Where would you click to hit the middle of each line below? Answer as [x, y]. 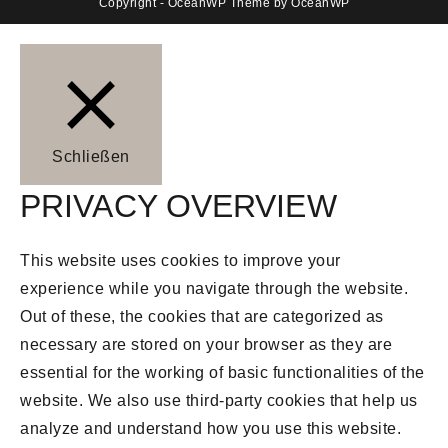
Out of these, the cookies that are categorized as [202, 316]
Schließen [91, 156]
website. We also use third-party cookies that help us [219, 400]
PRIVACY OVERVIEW [178, 206]
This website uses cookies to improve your [180, 260]
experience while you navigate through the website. [214, 288]
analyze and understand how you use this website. [210, 428]
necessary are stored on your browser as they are [206, 344]
